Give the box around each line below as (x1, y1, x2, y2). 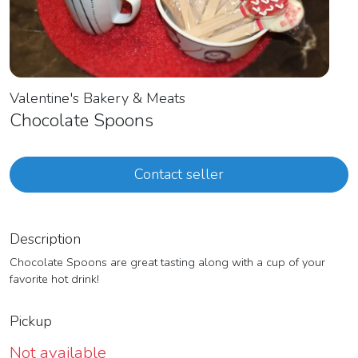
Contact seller (134, 165, 224, 185)
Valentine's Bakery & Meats (10, 89, 185, 109)
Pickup (10, 312, 56, 332)
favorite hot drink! (10, 271, 99, 288)
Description (10, 229, 81, 249)
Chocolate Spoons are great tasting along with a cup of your (10, 254, 325, 271)
